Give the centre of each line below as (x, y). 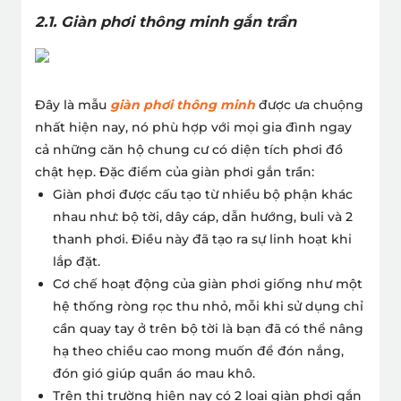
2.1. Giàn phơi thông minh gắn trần (166, 21)
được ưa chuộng (309, 104)
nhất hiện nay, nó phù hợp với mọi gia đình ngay (193, 127)
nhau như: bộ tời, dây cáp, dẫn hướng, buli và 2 (203, 216)
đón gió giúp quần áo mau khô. (154, 373)
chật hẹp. (65, 171)
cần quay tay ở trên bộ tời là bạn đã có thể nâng (208, 328)
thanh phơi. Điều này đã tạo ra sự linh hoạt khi (202, 239)
